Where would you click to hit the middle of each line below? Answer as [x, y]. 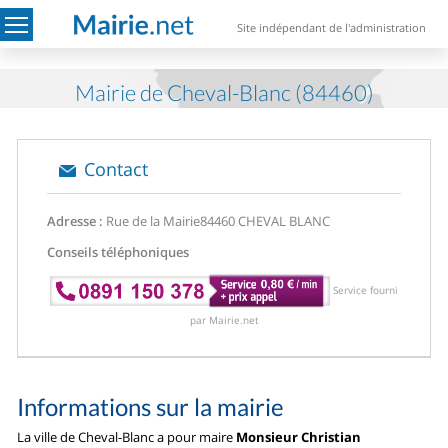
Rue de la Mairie [152, 221]
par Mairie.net [224, 319]
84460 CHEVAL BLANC [265, 221]
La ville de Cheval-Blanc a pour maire [127, 436]
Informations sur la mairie [151, 406]
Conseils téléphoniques [118, 252]
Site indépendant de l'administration [332, 28]
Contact [116, 169]
